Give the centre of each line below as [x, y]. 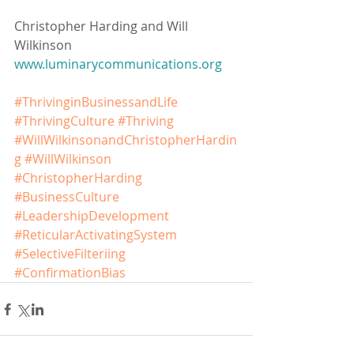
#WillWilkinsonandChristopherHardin [126, 140]
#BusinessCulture [67, 197]
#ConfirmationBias [70, 273]
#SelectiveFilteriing [70, 254]
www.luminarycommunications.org [118, 64]
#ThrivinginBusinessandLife [96, 102]
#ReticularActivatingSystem [96, 235]
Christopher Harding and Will [103, 26]
